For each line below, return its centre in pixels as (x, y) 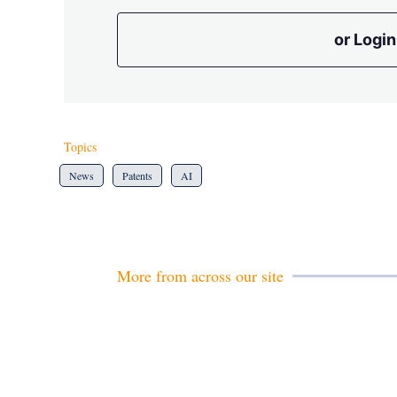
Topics (80, 146)
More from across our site (200, 275)
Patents (137, 175)
